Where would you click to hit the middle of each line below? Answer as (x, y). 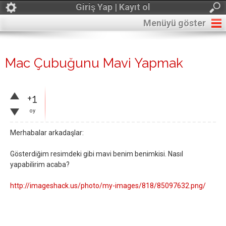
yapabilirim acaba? (40, 164)
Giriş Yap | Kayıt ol (113, 7)
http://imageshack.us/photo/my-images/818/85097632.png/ (108, 186)
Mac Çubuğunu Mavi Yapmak (94, 63)
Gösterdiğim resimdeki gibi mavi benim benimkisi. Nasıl (97, 154)
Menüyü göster (175, 23)
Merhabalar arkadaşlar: (47, 133)
